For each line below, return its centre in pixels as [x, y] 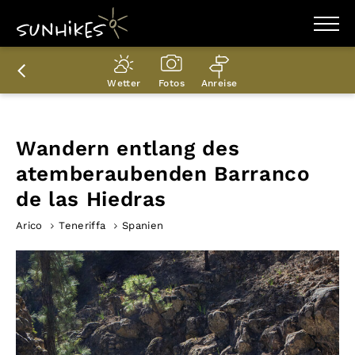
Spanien [143, 225]
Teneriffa [82, 225]
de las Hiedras [92, 199]
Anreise [219, 84]
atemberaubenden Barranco [163, 174]
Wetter [124, 84]
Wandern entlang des [128, 148]
